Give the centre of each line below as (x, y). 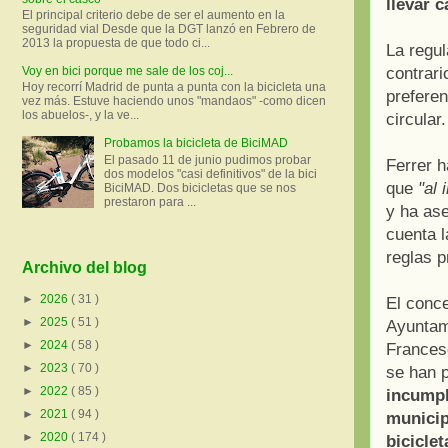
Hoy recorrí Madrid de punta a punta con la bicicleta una (174, 87)
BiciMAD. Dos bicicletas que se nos (199, 187)
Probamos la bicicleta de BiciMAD (195, 143)
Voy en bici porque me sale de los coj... (127, 70)
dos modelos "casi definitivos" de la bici (210, 173)
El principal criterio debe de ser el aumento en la (153, 14)
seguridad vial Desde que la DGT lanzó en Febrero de (169, 28)
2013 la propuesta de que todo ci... (116, 42)
